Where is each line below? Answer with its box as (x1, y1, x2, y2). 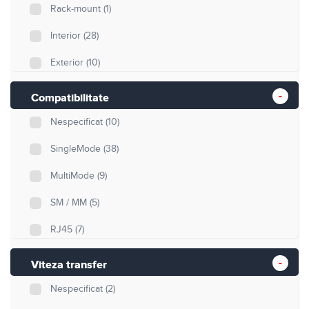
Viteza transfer (31, 257, 107, 272)
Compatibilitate (31, 90, 109, 105)
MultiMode (50, 170, 97, 181)
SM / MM (50, 197, 90, 208)
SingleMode (50, 143, 103, 154)
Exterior (50, 57, 86, 68)
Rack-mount (50, 3, 103, 14)
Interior (50, 30, 83, 41)
